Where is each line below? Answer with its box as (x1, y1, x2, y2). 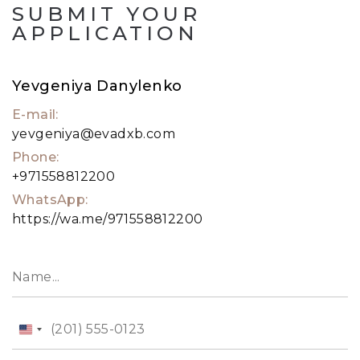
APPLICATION (12, 20, 199, 45)
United (26, 322, 70, 338)
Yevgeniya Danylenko (12, 76, 182, 95)
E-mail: (12, 106, 59, 122)
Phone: (12, 149, 59, 165)
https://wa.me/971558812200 (12, 211, 203, 227)
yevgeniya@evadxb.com (12, 125, 175, 141)
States (26, 335, 66, 351)
